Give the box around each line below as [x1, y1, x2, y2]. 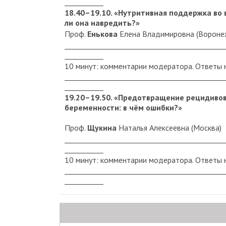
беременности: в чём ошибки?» [65, 102, 182, 112]
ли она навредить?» [65, 17, 140, 28]
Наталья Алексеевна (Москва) [117, 122, 221, 133]
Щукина [87, 122, 117, 133]
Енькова [87, 28, 118, 39]
